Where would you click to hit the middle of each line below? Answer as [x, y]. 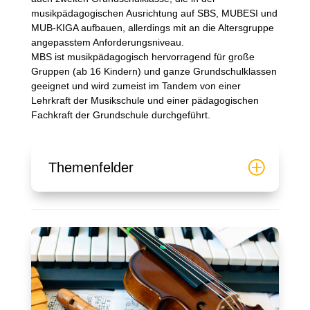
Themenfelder [91, 168]
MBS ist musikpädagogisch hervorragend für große [143, 57]
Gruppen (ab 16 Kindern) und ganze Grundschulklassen [154, 72]
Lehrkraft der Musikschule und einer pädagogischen [145, 101]
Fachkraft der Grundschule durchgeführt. [120, 115]
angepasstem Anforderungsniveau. [107, 43]
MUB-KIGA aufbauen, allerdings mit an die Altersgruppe [152, 28]
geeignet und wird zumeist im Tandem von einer [136, 86]
